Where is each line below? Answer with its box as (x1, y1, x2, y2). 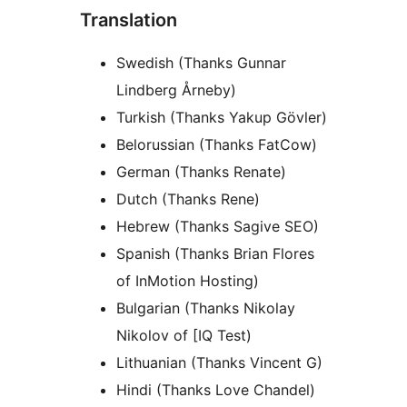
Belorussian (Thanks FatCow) (116, 134, 317, 154)
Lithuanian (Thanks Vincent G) (116, 352, 323, 372)
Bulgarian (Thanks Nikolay (116, 298, 295, 317)
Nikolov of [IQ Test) (116, 325, 252, 344)
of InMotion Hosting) (116, 271, 259, 290)
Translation (80, 8, 177, 31)
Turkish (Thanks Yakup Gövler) (116, 107, 327, 126)
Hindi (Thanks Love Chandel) (116, 380, 315, 399)
